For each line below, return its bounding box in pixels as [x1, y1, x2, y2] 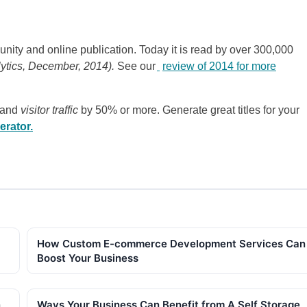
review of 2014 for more [162, 60, 276, 72]
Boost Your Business [37, 251, 138, 265]
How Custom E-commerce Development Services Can [37, 236, 306, 250]
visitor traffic [21, 103, 78, 116]
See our [117, 60, 156, 72]
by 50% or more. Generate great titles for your [78, 103, 299, 116]
